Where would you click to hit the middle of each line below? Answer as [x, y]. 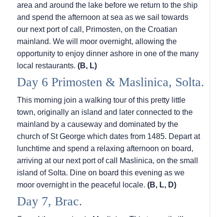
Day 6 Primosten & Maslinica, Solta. [111, 82]
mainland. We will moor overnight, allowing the [97, 42]
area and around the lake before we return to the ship [107, 5]
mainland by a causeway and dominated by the [98, 124]
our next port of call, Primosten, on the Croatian [97, 30]
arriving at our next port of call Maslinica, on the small [108, 161]
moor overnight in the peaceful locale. [82, 185]
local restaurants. [47, 66]
